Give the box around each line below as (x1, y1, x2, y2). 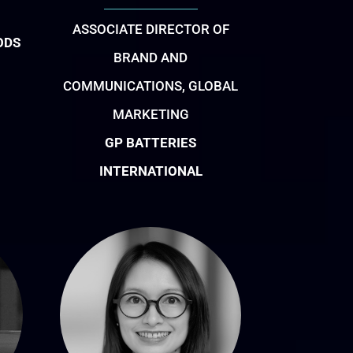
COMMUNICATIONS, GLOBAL (63, 77, 239, 94)
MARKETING (112, 106, 189, 122)
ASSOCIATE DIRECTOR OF (72, 20, 229, 37)
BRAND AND (113, 49, 188, 65)
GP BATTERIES (105, 134, 197, 150)
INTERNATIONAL (98, 162, 203, 179)
